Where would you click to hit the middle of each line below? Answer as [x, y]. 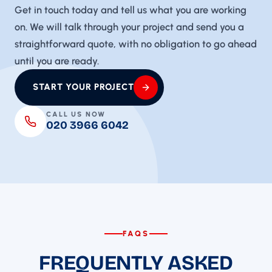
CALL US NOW [76, 114]
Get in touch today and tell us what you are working [131, 9]
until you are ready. [57, 60]
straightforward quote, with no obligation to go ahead [136, 43]
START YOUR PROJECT [83, 87]
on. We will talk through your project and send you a [129, 26]
